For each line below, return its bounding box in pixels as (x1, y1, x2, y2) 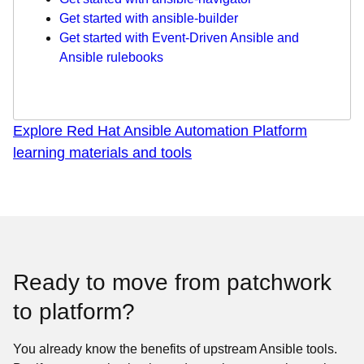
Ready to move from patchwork (13, 270, 331, 295)
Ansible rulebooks (59, 50, 163, 64)
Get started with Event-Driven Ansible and (59, 31, 299, 45)
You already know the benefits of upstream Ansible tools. (13, 342, 337, 356)
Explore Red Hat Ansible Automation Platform (13, 123, 307, 139)
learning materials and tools (13, 145, 192, 161)
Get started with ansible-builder (59, 11, 238, 25)
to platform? (13, 299, 135, 324)
